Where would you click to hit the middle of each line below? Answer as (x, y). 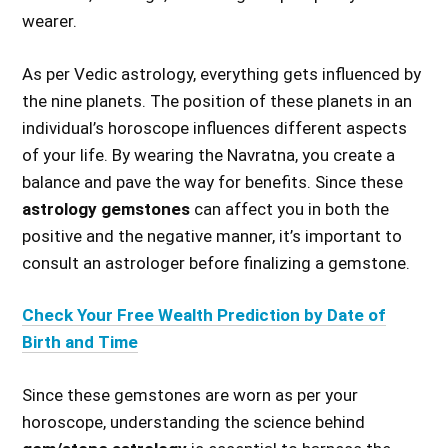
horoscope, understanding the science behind (194, 421)
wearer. (50, 21)
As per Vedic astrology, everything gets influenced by (222, 73)
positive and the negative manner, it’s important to (212, 235)
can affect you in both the (290, 208)
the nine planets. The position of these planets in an (217, 100)
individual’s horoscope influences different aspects (215, 127)
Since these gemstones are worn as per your (190, 394)
